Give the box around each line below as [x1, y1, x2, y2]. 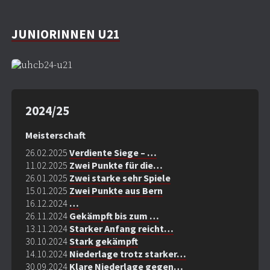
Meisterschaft [25, 128, 86, 141]
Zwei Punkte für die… [69, 159, 163, 172]
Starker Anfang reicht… [69, 222, 174, 235]
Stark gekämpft [69, 235, 138, 248]
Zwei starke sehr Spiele [69, 172, 171, 184]
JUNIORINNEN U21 [11, 25, 120, 42]
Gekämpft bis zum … [69, 210, 159, 222]
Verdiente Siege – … [69, 146, 157, 159]
